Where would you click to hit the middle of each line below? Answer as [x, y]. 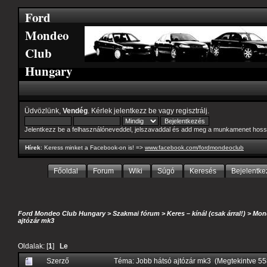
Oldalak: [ [33, 246]
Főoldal [66, 171]
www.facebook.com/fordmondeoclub [194, 148]
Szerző [58, 260]
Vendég [75, 111]
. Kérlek [101, 111]
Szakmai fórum [136, 214]
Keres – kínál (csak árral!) [206, 214]
